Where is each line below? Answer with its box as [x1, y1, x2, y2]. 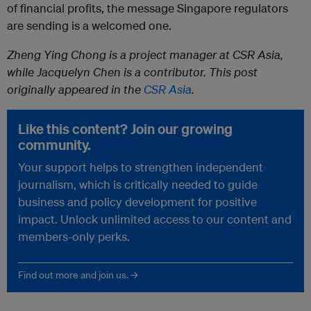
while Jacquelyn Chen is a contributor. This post [7, 65, 258, 80]
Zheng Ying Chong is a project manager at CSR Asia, [7, 47, 283, 62]
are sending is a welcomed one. [7, 18, 171, 33]
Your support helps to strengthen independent [18, 160, 263, 175]
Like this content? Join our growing [18, 120, 233, 138]
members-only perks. [18, 229, 130, 244]
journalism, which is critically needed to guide [18, 177, 258, 192]
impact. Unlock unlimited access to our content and [18, 212, 292, 227]
